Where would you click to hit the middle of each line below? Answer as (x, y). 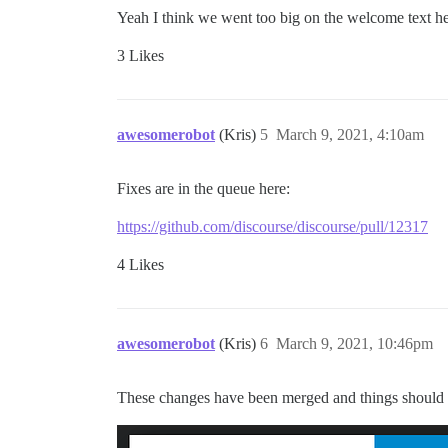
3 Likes (140, 55)
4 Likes (140, 264)
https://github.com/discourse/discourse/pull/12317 (272, 226)
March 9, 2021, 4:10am (350, 134)
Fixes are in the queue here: (203, 188)
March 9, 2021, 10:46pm (354, 343)
